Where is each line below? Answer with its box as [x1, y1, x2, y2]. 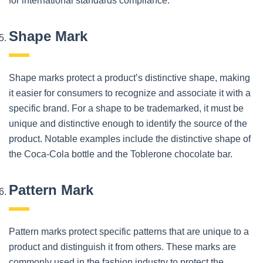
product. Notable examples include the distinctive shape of [9, 133, 251, 144]
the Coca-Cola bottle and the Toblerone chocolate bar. [9, 149, 232, 159]
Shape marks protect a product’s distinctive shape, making [9, 72, 250, 83]
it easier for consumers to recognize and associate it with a [9, 87, 251, 98]
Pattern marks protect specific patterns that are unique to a [9, 226, 249, 237]
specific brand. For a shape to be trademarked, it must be [9, 103, 244, 113]
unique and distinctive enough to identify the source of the [9, 118, 247, 129]
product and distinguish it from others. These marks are [9, 241, 236, 252]
